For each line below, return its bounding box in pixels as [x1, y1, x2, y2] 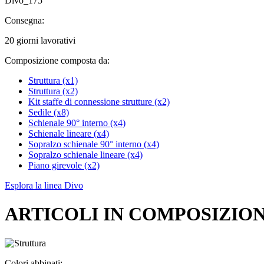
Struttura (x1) [28, 75, 78, 85]
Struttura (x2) [28, 85, 78, 96]
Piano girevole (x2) [28, 160, 100, 170]
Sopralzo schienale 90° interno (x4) [28, 138, 159, 149]
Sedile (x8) [28, 107, 69, 117]
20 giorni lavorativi [5, 35, 75, 45]
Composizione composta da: [5, 55, 110, 65]
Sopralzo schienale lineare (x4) [28, 149, 143, 160]
